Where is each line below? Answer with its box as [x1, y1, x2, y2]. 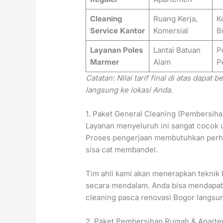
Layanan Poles [90, 45, 143, 55]
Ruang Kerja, [153, 14, 198, 24]
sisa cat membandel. [86, 145, 158, 155]
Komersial [153, 26, 188, 36]
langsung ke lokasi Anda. [86, 85, 173, 95]
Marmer [90, 57, 119, 67]
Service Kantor [90, 26, 145, 36]
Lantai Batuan [153, 45, 201, 55]
